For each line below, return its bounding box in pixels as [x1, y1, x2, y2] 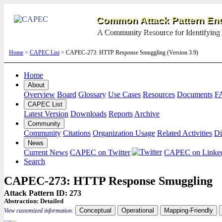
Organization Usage [93, 129, 155, 137]
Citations [63, 129, 91, 137]
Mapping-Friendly [164, 207, 213, 214]
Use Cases [108, 90, 141, 99]
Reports [109, 110, 133, 118]
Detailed [40, 198, 63, 205]
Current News [24, 148, 68, 157]
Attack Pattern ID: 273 [4, 189, 81, 197]
